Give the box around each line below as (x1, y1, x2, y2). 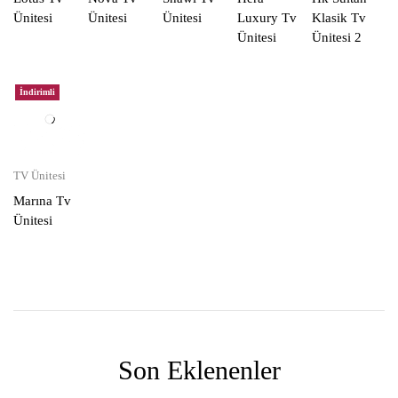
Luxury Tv (237, 11, 297, 26)
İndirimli (20, 87, 55, 98)
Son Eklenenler (117, 355, 281, 386)
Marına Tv (13, 194, 71, 209)
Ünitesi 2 (312, 30, 362, 45)
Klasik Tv (312, 11, 366, 26)
